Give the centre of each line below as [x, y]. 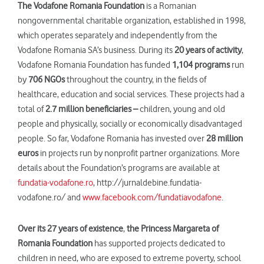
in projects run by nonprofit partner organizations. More [139, 153]
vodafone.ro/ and [50, 197]
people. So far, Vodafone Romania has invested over [112, 138]
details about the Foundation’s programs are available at [119, 168]
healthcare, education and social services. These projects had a [131, 94]
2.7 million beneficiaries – [92, 109]
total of [32, 109]
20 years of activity [208, 50]
